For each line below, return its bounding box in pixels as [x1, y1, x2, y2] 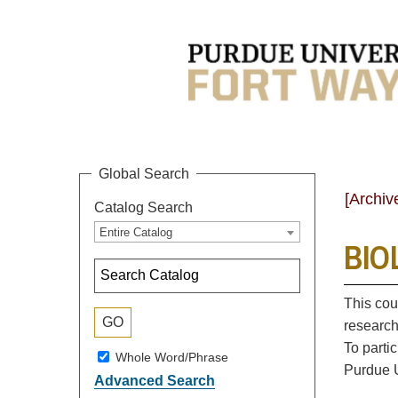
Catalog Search [94, 199, 193, 215]
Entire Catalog [99, 225, 172, 239]
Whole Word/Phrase [115, 349, 228, 364]
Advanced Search [94, 372, 215, 388]
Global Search [99, 166, 189, 181]
